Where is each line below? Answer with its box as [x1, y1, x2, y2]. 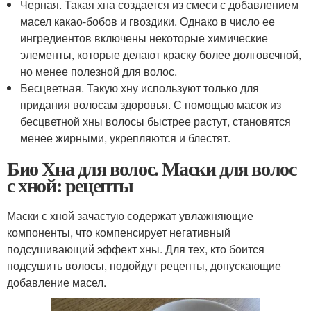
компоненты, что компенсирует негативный [7, 224, 230, 240]
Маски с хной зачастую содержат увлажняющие [7, 207, 253, 224]
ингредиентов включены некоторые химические [20, 29, 269, 46]
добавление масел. [7, 274, 106, 290]
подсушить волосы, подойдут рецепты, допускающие [7, 257, 281, 274]
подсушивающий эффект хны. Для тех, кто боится [7, 240, 264, 257]
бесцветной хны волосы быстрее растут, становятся [20, 112, 292, 129]
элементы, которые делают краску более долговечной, [20, 46, 302, 62]
